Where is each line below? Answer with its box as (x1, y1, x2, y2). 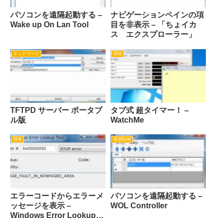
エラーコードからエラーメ (10, 192, 104, 200)
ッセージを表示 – (10, 201, 71, 210)
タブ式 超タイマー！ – (110, 106, 189, 115)
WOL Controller (110, 201, 167, 210)
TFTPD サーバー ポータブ (10, 106, 102, 115)
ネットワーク (13, 51, 40, 56)
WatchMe (110, 116, 144, 125)
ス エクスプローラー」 (110, 30, 196, 39)
